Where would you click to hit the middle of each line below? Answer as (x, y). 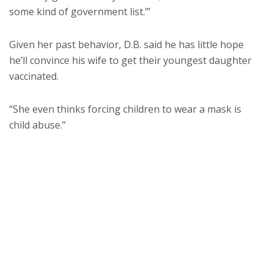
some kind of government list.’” (80, 12)
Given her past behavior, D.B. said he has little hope (126, 45)
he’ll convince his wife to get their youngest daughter (130, 61)
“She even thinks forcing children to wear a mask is (125, 109)
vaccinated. (34, 76)
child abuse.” (37, 125)
